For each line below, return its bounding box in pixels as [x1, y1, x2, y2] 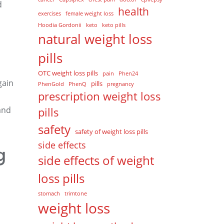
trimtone [64, 190, 87, 197]
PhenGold [38, 80, 64, 87]
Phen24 [118, 70, 138, 77]
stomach [38, 190, 60, 197]
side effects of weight [38, 152, 154, 168]
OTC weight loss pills [38, 68, 98, 77]
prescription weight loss [38, 89, 161, 103]
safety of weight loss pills [75, 127, 148, 136]
